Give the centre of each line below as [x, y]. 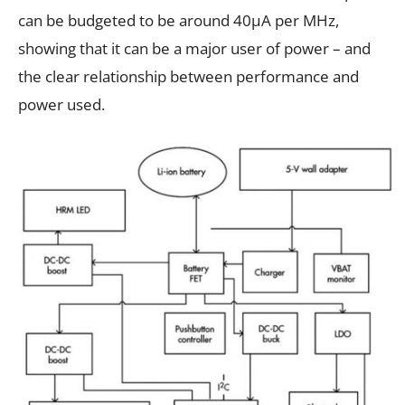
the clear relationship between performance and [188, 76]
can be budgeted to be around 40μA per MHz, [179, 20]
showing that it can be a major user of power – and [194, 48]
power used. [61, 104]
